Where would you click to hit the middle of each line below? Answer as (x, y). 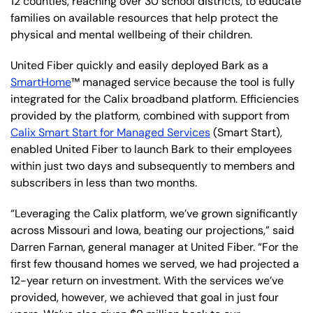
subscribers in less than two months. (104, 182)
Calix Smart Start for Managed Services (110, 132)
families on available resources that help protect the (144, 17)
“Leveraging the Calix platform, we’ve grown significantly (154, 213)
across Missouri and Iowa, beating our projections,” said (152, 230)
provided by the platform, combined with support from (150, 115)
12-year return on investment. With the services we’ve (147, 280)
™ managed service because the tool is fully (183, 82)
